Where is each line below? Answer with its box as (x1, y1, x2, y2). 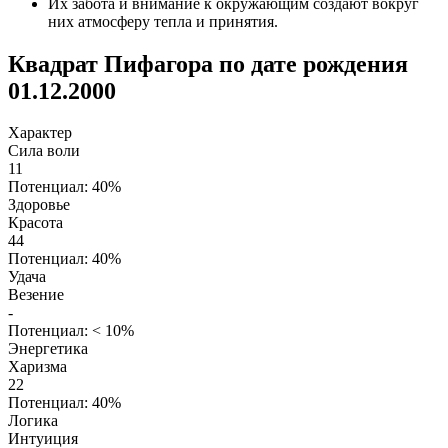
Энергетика (8, 340, 88, 358)
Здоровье (8, 196, 70, 214)
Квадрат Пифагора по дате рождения (8, 50, 408, 77)
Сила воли (8, 142, 80, 160)
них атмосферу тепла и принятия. (48, 12, 278, 30)
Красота (8, 214, 63, 232)
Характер (8, 124, 72, 142)
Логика (8, 412, 58, 430)
